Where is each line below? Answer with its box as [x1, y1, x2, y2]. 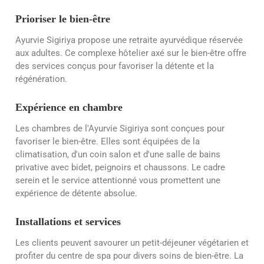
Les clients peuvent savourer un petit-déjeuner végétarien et [15, 237, 249, 249]
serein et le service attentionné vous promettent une [15, 175, 220, 186]
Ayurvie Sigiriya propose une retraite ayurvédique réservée [15, 34, 243, 45]
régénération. [15, 73, 67, 84]
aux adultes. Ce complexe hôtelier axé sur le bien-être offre [15, 47, 246, 58]
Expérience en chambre [15, 101, 123, 113]
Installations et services [15, 216, 121, 228]
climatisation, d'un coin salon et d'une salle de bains [15, 149, 220, 160]
